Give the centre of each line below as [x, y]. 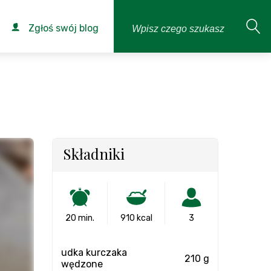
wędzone [82, 264]
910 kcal [136, 218]
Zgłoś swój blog [62, 28]
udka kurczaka [94, 253]
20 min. [80, 218]
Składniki [94, 154]
